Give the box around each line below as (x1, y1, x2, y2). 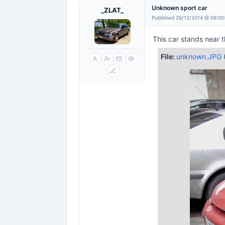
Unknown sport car (152, 4, 207, 12)
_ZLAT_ (101, 6, 124, 14)
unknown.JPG (176, 52, 223, 61)
